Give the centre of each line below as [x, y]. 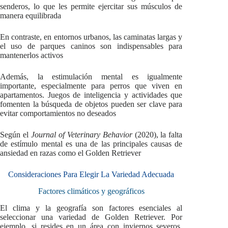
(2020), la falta [157, 135]
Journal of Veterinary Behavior [81, 135]
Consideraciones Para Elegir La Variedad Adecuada [91, 175]
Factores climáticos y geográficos [91, 191]
